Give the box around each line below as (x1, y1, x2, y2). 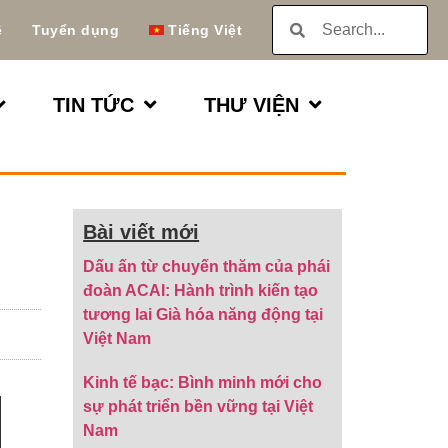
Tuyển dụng (32, 21, 120, 38)
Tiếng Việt (168, 21, 243, 38)
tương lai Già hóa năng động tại (83, 306, 324, 323)
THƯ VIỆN (204, 94, 300, 116)
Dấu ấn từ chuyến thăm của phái (83, 258, 331, 275)
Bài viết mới (83, 221, 200, 243)
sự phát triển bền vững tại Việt (83, 398, 314, 415)
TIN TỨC (52, 94, 134, 116)
